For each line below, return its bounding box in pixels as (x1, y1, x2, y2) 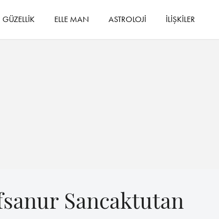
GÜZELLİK (2, 13, 35, 24)
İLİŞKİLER (166, 13, 196, 24)
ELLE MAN (54, 13, 89, 24)
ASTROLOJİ (109, 13, 147, 24)
